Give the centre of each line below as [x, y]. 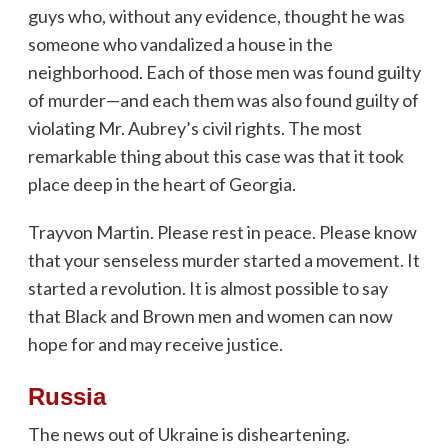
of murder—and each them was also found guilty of [223, 99]
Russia [66, 396]
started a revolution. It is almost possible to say [207, 287]
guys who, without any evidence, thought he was [216, 15]
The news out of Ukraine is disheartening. [188, 433]
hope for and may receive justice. [155, 343]
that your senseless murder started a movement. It [223, 259]
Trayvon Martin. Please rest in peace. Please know [222, 231]
